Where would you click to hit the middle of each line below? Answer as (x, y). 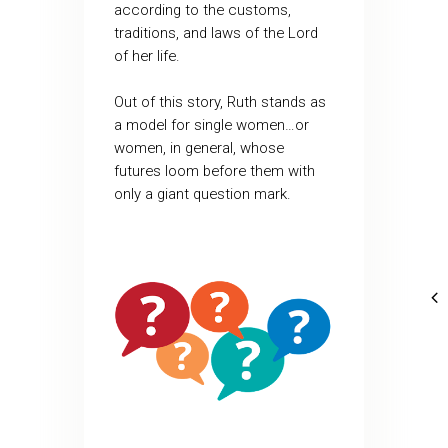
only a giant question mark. (202, 194)
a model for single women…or (211, 125)
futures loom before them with (214, 171)
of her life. (150, 56)
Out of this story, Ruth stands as (219, 102)
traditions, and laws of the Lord (215, 33)
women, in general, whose (198, 148)
